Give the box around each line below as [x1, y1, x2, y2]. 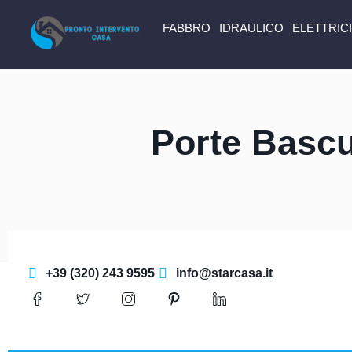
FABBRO [162, 21, 211, 35]
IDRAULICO [218, 21, 284, 35]
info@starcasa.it [176, 266, 273, 280]
